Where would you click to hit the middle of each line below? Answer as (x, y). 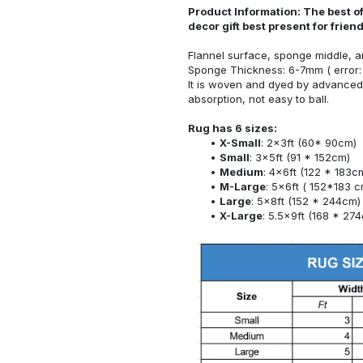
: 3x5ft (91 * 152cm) (299, 157)
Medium (241, 171)
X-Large (241, 215)
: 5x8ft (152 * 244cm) (305, 201)
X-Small (240, 142)
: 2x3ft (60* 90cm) (308, 142)
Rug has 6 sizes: (233, 128)
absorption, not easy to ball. (258, 98)
